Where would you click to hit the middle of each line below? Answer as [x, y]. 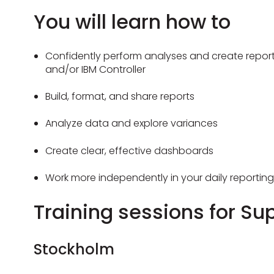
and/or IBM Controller [97, 69]
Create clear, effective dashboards [130, 150]
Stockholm [74, 249]
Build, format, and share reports [120, 96]
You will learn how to [132, 22]
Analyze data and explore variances [132, 124]
